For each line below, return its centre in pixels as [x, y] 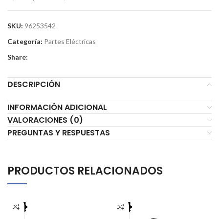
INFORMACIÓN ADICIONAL [57, 108]
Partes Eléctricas [70, 42]
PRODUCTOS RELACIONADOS [85, 171]
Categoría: [25, 42]
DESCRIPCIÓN [34, 85]
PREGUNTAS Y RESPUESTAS [59, 133]
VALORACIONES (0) [45, 120]
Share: [18, 57]
